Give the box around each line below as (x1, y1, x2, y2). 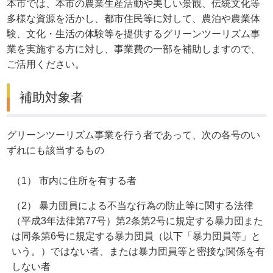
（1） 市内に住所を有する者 (12, 175, 137, 186)
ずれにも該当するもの (7, 145, 105, 156)
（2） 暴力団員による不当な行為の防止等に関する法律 (12, 200, 254, 211)
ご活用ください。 (7, 59, 85, 70)
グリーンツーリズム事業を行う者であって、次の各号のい (7, 130, 261, 141)
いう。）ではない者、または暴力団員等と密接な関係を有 (12, 246, 266, 257)
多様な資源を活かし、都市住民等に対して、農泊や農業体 (7, 13, 261, 24)
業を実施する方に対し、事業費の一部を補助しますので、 (7, 44, 261, 55)
